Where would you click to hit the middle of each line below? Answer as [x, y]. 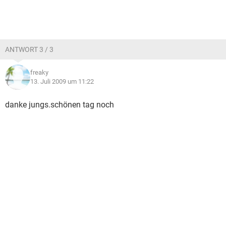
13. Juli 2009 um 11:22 [62, 81]
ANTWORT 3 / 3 [29, 49]
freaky [39, 72]
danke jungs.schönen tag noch [60, 105]
